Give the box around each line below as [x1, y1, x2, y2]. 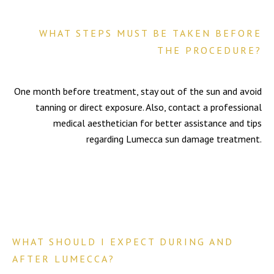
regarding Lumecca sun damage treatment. [86, 133, 262, 145]
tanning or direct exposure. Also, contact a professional [35, 101, 262, 113]
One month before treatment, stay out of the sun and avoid [14, 85, 262, 97]
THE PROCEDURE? [157, 44, 262, 56]
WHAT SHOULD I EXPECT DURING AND [12, 235, 234, 248]
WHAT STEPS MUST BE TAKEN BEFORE [39, 27, 262, 39]
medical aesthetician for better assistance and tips [53, 117, 262, 129]
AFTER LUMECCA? [12, 253, 115, 265]
